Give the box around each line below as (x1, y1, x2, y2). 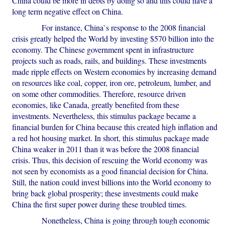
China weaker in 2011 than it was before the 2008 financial (12, 144, 199, 155)
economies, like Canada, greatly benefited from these (12, 99, 180, 110)
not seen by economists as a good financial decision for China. (12, 166, 209, 177)
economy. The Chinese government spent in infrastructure (12, 44, 194, 55)
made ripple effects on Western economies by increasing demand (12, 66, 217, 77)
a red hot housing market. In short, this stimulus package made (12, 133, 209, 144)
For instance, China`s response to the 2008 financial (12, 22, 206, 33)
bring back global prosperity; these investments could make (12, 188, 199, 199)
